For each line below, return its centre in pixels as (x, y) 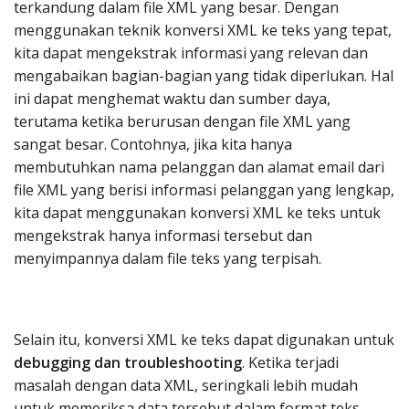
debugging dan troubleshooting (128, 362)
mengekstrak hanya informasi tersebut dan (163, 236)
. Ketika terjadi (290, 362)
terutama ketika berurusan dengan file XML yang (182, 121)
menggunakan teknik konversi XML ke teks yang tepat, (203, 30)
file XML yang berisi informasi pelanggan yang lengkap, (204, 190)
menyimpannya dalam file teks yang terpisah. (168, 258)
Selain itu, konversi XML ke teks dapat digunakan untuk (204, 340)
